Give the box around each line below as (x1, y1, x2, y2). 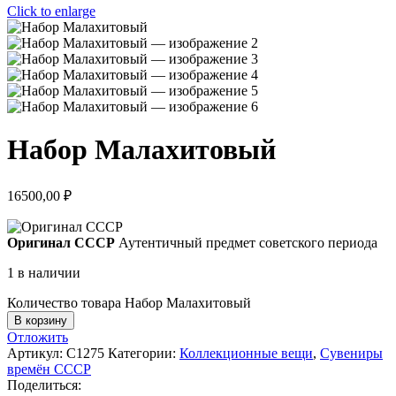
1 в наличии (7, 264, 80, 280)
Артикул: (7, 345, 66, 361)
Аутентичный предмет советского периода (118, 234, 377, 250)
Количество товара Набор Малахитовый (7, 294, 251, 310)
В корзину (14, 313, 67, 327)
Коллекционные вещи (179, 345, 313, 361)
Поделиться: (7, 377, 81, 392)
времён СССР (7, 361, 91, 377)
